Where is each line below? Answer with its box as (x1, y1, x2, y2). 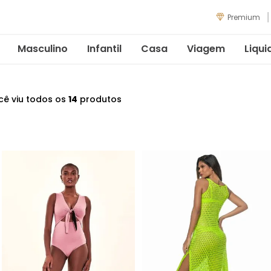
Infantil (87, 41, 122, 56)
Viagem (187, 41, 225, 56)
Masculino (18, 41, 68, 56)
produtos (77, 93, 122, 105)
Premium (227, 12, 260, 22)
